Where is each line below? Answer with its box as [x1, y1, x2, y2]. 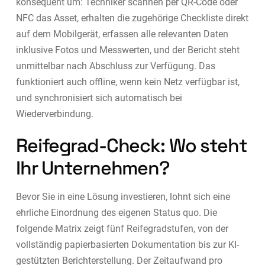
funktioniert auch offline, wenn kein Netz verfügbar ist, [15, 76, 240, 88]
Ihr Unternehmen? [15, 156, 170, 180]
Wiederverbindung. [15, 108, 93, 119]
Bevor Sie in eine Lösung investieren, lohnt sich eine [15, 190, 230, 202]
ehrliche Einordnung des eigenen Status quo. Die [15, 206, 217, 218]
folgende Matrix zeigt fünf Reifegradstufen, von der [15, 222, 228, 234]
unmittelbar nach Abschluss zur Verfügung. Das [15, 60, 215, 72]
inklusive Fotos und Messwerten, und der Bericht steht [15, 44, 240, 56]
